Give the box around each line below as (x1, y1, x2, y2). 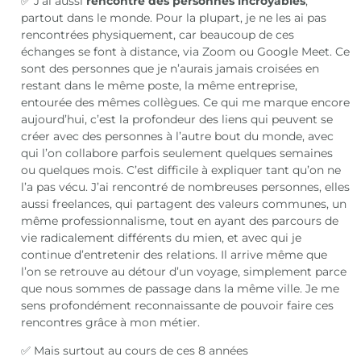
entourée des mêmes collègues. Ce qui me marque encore (21, 94, 351, 110)
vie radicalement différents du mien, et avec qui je (21, 230, 302, 245)
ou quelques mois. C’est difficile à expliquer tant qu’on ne (21, 162, 342, 177)
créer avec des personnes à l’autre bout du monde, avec (21, 128, 334, 143)
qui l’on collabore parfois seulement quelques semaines (21, 145, 334, 160)
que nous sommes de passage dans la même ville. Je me (21, 280, 340, 296)
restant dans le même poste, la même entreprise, (21, 77, 298, 93)
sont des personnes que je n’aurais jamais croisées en (21, 60, 320, 76)
